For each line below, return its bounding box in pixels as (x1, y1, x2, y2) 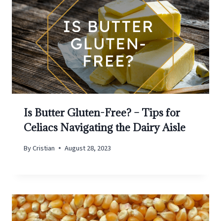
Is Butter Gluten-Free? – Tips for (24, 106, 180, 120)
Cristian (33, 143, 55, 153)
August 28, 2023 (65, 143, 111, 153)
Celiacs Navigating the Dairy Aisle (24, 121, 185, 135)
